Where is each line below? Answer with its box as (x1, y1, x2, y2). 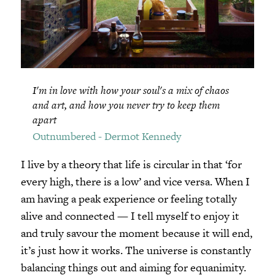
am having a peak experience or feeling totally (20, 190, 237, 206)
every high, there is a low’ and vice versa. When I (20, 173, 250, 189)
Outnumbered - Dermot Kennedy (32, 128, 181, 144)
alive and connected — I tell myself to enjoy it (20, 207, 239, 223)
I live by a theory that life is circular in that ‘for (20, 156, 242, 172)
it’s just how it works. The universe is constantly (20, 242, 251, 258)
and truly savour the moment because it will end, (20, 225, 252, 241)
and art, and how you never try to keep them (32, 97, 220, 112)
